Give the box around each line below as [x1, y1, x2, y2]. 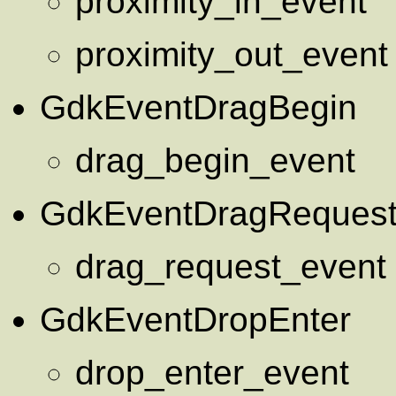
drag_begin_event [75, 141, 355, 179]
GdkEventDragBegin [40, 88, 357, 126]
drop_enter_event [75, 353, 349, 392]
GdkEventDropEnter [40, 300, 351, 339]
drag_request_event [75, 247, 386, 286]
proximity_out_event [75, 34, 388, 73]
